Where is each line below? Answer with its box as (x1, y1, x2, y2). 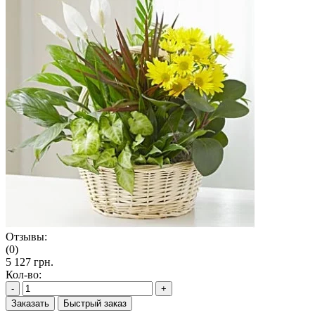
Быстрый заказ (63, 297, 127, 309)
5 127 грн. (6, 255, 53, 268)
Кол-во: (6, 268, 41, 281)
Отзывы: (6, 230, 47, 243)
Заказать (11, 297, 49, 309)
